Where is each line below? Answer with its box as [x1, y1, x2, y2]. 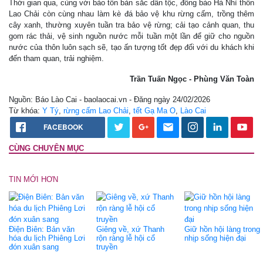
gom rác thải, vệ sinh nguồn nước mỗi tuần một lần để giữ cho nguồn [9, 31, 254, 41]
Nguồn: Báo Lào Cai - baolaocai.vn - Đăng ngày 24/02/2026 [9, 95, 210, 104]
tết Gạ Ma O [133, 106, 176, 115]
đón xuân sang [9, 242, 59, 251]
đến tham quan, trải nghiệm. [9, 53, 104, 63]
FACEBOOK [43, 121, 83, 132]
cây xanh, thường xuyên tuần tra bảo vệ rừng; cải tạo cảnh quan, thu [9, 20, 254, 29]
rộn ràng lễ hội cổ [96, 233, 156, 242]
